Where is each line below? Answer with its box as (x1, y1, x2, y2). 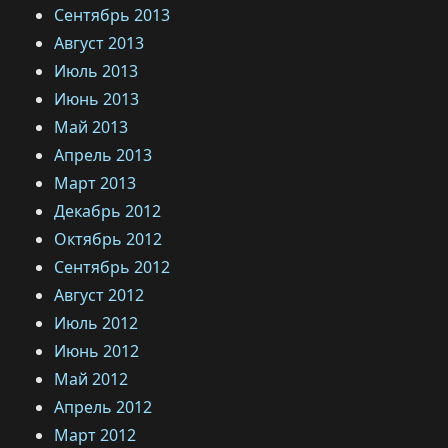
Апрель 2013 (54, 144, 153, 166)
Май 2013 (54, 116, 129, 138)
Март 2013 (54, 172, 137, 194)
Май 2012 (54, 368, 129, 390)
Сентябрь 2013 (54, 4, 171, 26)
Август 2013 (54, 32, 145, 54)
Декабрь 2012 (54, 200, 162, 222)
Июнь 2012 (54, 340, 140, 362)
